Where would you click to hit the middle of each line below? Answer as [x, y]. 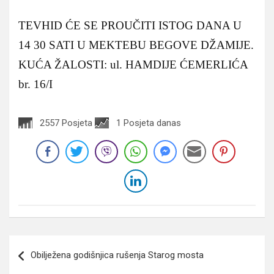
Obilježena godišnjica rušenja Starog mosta [117, 255]
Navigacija [45, 244]
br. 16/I [35, 84]
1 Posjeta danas [149, 123]
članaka [35, 264]
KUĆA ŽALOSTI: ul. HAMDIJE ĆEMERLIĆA [133, 64]
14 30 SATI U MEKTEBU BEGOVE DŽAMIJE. [136, 45]
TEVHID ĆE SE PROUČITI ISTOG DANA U [130, 25]
